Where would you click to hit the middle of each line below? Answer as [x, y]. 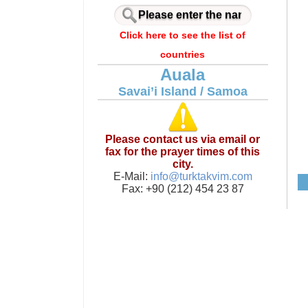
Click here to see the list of [183, 35]
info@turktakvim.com [200, 176]
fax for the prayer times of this [183, 152]
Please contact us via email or [183, 139]
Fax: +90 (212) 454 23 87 [183, 189]
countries [183, 54]
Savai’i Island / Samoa [183, 91]
